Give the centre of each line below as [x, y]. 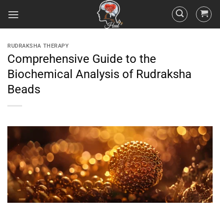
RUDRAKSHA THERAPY [38, 46]
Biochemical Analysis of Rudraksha [99, 74]
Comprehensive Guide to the [82, 59]
